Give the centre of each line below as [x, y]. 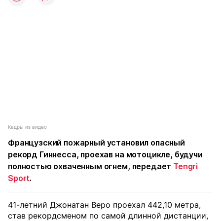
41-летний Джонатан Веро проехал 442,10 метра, [104, 205]
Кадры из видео [27, 127]
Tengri [186, 166]
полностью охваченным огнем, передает [91, 166]
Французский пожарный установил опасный [96, 143]
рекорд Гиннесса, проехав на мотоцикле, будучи [105, 154]
